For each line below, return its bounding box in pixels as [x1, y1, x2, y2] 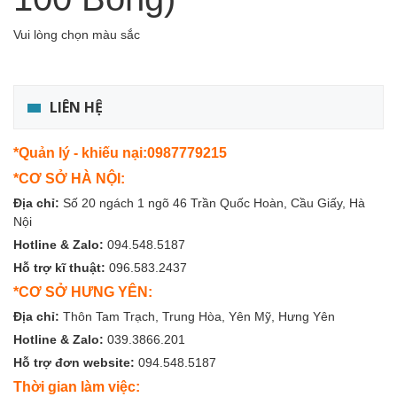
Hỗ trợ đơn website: [13, 355, 138, 370]
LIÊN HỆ [50, 97, 103, 118]
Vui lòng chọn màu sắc [13, 27, 140, 43]
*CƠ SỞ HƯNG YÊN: [13, 284, 152, 300]
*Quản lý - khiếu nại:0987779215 [13, 145, 227, 161]
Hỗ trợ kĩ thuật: [13, 261, 109, 276]
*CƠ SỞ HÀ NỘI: [13, 171, 125, 187]
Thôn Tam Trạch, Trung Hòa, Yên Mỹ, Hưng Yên [63, 309, 335, 324]
